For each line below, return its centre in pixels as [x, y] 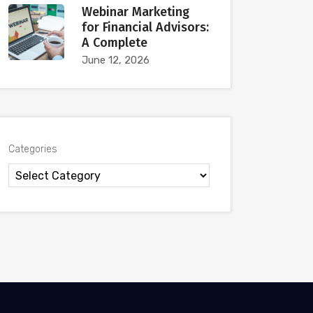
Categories [33, 149]
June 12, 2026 [116, 60]
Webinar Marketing [136, 12]
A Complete [115, 43]
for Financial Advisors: [145, 27]
